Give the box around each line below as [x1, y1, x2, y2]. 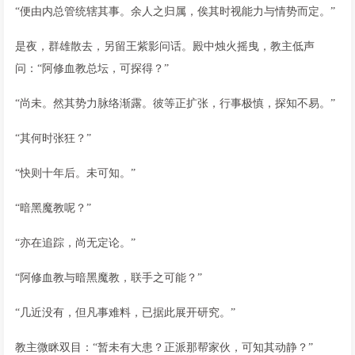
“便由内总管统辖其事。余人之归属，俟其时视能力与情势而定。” [15, 5, 335, 17]
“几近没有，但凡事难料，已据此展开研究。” [15, 306, 235, 319]
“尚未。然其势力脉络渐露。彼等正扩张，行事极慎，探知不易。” [15, 97, 335, 109]
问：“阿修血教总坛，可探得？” [15, 62, 169, 74]
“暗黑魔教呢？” [15, 201, 91, 214]
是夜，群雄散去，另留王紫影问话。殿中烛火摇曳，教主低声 [15, 40, 315, 52]
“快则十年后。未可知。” [15, 166, 136, 179]
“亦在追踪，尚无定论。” [15, 236, 136, 249]
